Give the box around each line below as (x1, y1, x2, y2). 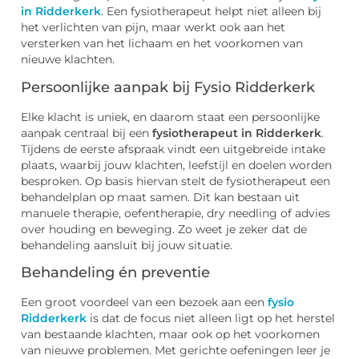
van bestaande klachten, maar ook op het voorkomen (21, 328, 320, 341)
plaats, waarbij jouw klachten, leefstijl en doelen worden (21, 158, 332, 171)
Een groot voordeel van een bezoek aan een (21, 296, 268, 309)
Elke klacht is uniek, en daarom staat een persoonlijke (21, 110, 320, 123)
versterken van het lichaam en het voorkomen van (21, 37, 303, 50)
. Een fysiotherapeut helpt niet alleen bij (101, 5, 321, 18)
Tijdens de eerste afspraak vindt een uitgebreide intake (21, 142, 325, 155)
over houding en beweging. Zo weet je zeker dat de (21, 222, 307, 236)
